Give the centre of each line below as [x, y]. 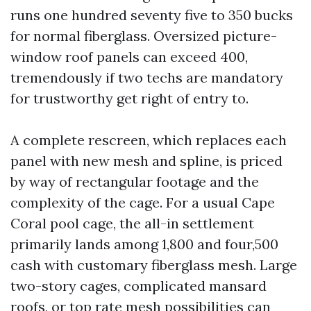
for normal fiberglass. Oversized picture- [144, 36]
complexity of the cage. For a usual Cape [143, 202]
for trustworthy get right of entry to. [129, 98]
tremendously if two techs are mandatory [147, 77]
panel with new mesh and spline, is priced [146, 161]
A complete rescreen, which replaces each [149, 140]
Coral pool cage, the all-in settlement [132, 223]
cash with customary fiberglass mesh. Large [154, 265]
